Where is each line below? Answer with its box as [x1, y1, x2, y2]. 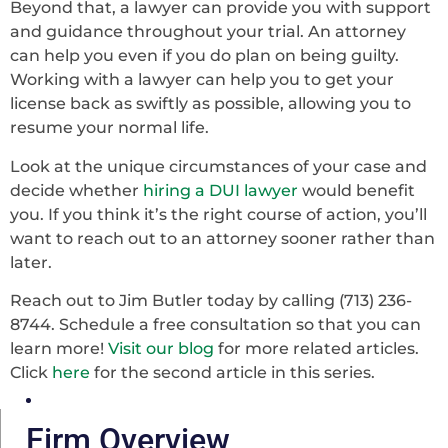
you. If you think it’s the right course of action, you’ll [10, 204, 427, 224]
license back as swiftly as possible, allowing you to [10, 94, 411, 114]
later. [10, 252, 52, 272]
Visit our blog [108, 339, 214, 359]
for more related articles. [214, 339, 419, 359]
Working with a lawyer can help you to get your [10, 70, 394, 90]
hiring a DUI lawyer [143, 180, 298, 200]
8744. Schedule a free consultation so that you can [10, 315, 421, 335]
